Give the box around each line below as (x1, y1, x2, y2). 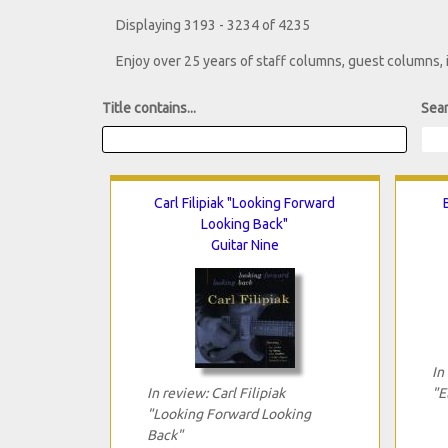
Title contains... (102, 100, 196, 117)
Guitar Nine (210, 236, 279, 253)
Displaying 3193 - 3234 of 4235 (116, 17, 310, 34)
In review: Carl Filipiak (146, 384, 285, 401)
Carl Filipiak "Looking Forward (154, 194, 335, 211)
